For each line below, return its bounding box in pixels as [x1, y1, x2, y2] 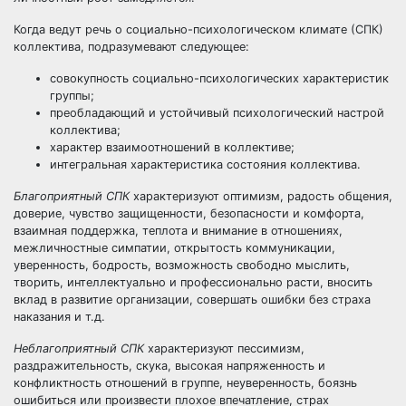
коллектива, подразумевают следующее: [14, 40, 249, 53]
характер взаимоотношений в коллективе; [50, 140, 295, 154]
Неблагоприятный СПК [14, 342, 144, 355]
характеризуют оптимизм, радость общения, [130, 189, 392, 203]
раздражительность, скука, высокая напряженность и [14, 359, 325, 372]
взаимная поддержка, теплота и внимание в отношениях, [14, 224, 343, 237]
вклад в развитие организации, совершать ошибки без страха [14, 293, 371, 306]
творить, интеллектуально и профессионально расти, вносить [14, 275, 372, 289]
